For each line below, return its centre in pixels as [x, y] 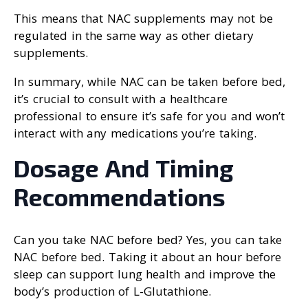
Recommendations [120, 197]
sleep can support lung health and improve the [145, 274]
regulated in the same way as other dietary [134, 36]
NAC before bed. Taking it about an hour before [147, 257]
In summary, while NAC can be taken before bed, [150, 82]
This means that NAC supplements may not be [143, 19]
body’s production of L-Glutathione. [112, 291]
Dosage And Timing [124, 168]
